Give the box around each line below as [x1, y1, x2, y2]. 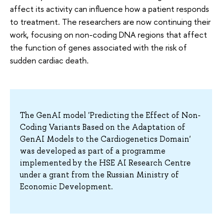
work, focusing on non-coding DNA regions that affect [10, 29, 207, 41]
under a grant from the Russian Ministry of [20, 169, 179, 180]
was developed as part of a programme [20, 146, 166, 157]
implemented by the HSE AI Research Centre [20, 158, 191, 168]
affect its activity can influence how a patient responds [10, 3, 209, 15]
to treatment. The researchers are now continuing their [10, 16, 211, 28]
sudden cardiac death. [10, 55, 91, 66]
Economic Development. [20, 181, 113, 192]
